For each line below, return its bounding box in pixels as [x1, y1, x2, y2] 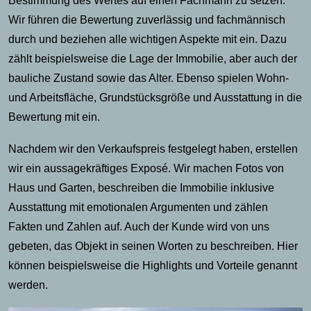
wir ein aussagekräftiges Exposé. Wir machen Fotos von [8, 162, 284, 174]
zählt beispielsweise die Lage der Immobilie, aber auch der [8, 52, 297, 65]
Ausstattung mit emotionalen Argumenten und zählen [8, 201, 268, 213]
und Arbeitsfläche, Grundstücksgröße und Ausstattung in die [8, 91, 302, 103]
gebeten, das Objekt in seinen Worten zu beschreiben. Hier [8, 239, 298, 252]
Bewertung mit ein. [8, 110, 100, 123]
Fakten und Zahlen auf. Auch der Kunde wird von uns [8, 220, 269, 233]
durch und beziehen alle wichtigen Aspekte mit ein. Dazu [8, 33, 287, 45]
